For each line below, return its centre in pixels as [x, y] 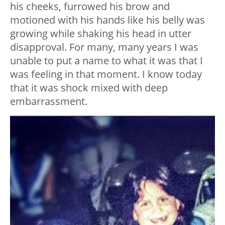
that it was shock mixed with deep [89, 88]
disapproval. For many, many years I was [104, 47]
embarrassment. [49, 101]
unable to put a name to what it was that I [106, 61]
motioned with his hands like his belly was [107, 20]
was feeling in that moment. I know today [106, 74]
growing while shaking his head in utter [101, 34]
